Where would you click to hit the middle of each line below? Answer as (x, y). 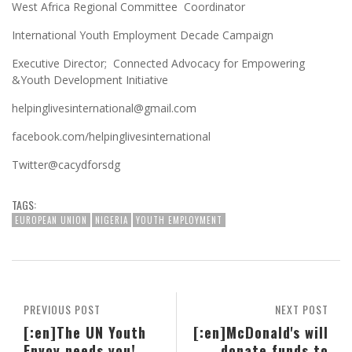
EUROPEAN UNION (51, 220)
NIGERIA (112, 220)
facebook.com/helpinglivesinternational (111, 137)
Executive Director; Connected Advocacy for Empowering (158, 64)
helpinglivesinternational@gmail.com (104, 108)
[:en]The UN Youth (85, 332)
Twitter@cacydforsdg (66, 165)
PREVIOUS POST (62, 310)
